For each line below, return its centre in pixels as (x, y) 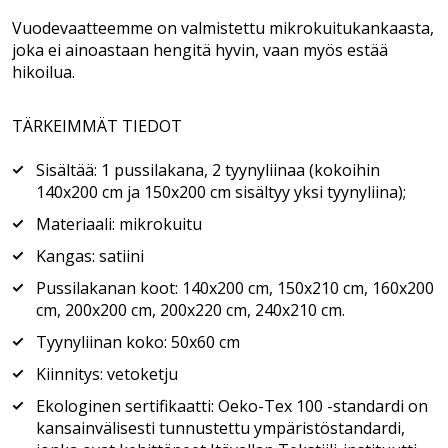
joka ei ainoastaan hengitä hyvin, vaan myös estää (200, 50)
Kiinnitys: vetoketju (107, 374)
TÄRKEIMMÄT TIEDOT (97, 126)
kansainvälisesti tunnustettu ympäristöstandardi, (220, 428)
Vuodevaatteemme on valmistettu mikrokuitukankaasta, (223, 28)
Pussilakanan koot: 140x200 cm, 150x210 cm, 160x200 (235, 288)
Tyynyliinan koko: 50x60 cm (138, 342)
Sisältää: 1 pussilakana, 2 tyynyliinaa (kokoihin (208, 170)
